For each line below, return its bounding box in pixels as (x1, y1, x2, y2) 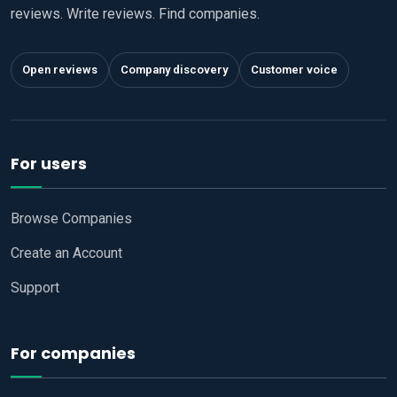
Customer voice (251, 63, 338, 77)
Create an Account (11, 245, 122, 262)
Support (11, 279, 59, 297)
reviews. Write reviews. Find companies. (11, 5, 260, 23)
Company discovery (121, 63, 228, 77)
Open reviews (22, 63, 97, 77)
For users (11, 152, 87, 175)
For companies (11, 342, 136, 365)
